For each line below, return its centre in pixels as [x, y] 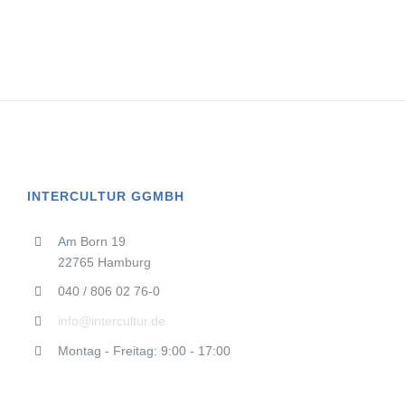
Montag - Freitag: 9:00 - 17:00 [144, 351]
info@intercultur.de [111, 321]
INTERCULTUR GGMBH [106, 196]
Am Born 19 [91, 241]
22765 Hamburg [104, 262]
